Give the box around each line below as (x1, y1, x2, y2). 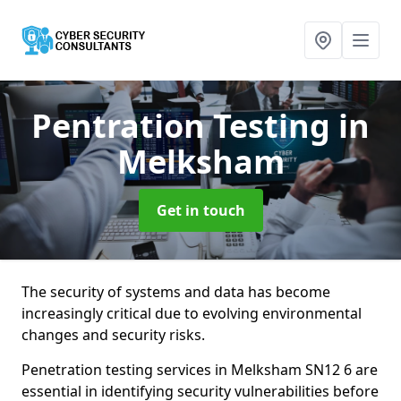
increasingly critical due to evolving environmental (21, 303, 362, 323)
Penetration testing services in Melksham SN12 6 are (21, 360, 378, 380)
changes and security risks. (21, 325, 205, 345)
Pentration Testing (31, 104, 338, 148)
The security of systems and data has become (21, 282, 330, 302)
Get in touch (156, 200, 245, 220)
